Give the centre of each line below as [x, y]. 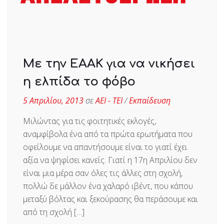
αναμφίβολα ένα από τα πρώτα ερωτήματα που [108, 134]
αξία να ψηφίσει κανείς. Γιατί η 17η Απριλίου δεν [110, 160]
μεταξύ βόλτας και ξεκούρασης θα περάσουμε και [110, 199]
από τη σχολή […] [54, 212]
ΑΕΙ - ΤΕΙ [109, 101]
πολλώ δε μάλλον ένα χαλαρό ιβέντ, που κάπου [108, 186]
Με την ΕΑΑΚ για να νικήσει [109, 64]
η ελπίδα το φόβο [79, 82]
